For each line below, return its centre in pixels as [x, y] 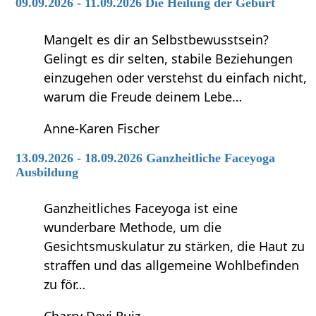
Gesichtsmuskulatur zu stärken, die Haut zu [175, 247]
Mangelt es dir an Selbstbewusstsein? [157, 39]
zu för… [65, 285]
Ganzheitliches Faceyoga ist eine [141, 208]
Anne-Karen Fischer [102, 128]
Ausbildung [47, 172]
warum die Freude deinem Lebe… [143, 96]
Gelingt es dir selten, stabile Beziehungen [169, 58]
